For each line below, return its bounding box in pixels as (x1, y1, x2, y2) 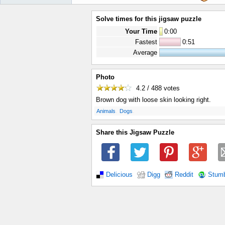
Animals (96, 108, 116, 115)
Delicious (106, 171, 133, 178)
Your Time (125, 28, 157, 35)
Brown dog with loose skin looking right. (96, 96, 211, 104)
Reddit (175, 171, 193, 178)
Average (133, 49, 157, 56)
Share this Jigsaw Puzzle (96, 129, 174, 137)
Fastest (135, 38, 157, 46)
